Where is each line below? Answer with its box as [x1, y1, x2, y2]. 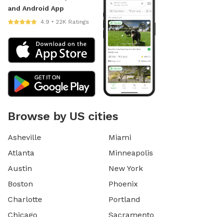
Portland [108, 194, 140, 204]
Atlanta [8, 148, 34, 157]
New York [108, 163, 143, 173]
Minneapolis [108, 148, 153, 157]
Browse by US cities [8, 109, 118, 123]
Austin [8, 163, 32, 173]
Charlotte [8, 194, 42, 204]
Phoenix [108, 179, 138, 188]
